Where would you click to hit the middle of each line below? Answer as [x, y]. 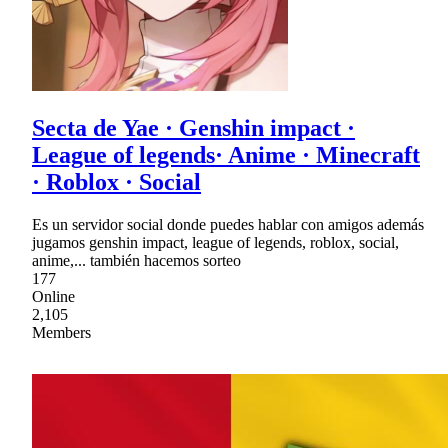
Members [61, 332]
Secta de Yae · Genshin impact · [193, 127]
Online [53, 296]
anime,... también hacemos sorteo [136, 260]
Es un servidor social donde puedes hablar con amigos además [228, 224]
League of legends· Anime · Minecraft [226, 154]
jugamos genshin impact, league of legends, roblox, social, [215, 242]
